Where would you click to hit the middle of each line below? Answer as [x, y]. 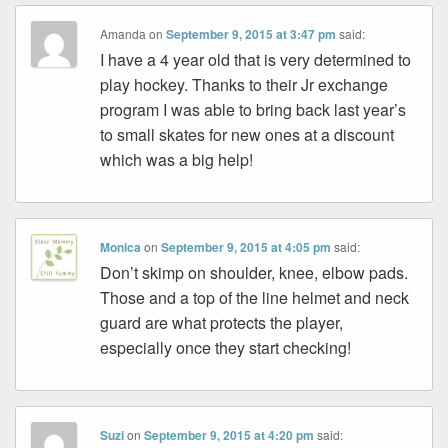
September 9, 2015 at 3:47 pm [251, 34]
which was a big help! [177, 160]
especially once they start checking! [226, 348]
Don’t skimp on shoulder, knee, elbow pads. [254, 273]
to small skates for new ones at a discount [247, 135]
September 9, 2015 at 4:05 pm [246, 247]
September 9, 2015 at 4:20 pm [229, 435]
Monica [121, 247]
